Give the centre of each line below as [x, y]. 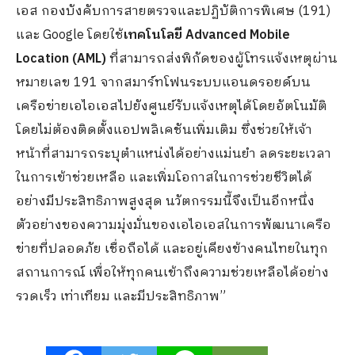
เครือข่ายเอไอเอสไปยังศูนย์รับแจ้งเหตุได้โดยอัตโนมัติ [172, 107]
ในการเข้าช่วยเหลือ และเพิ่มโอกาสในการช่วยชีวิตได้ [164, 178]
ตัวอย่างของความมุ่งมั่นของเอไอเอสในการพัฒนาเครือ [174, 225]
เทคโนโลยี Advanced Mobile [207, 35]
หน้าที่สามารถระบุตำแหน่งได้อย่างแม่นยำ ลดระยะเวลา [174, 154]
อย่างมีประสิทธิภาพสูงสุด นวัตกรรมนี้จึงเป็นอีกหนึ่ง [165, 202]
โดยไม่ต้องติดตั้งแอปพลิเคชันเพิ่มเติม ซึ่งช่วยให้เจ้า [164, 130]
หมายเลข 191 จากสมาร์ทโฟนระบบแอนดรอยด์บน [163, 83]
